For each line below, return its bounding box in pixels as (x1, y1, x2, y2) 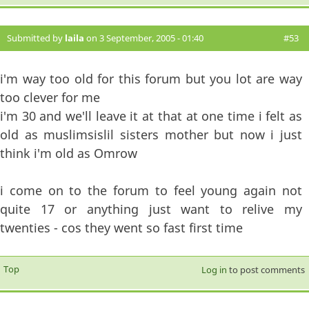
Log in (201, 263, 227, 276)
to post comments (226, 263, 305, 276)
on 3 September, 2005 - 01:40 (84, 31, 203, 44)
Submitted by (7, 31, 65, 44)
